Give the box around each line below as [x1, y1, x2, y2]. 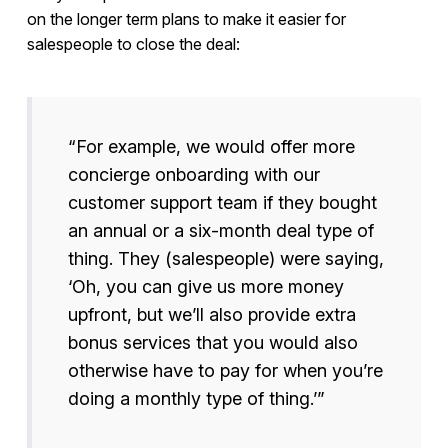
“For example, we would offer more [67, 136, 355, 158]
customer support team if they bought [67, 192, 377, 214]
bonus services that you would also [67, 332, 358, 354]
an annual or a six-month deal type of [67, 220, 374, 242]
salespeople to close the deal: [26, 34, 240, 55]
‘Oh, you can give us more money [67, 276, 344, 298]
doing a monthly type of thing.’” [67, 388, 325, 410]
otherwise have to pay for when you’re [67, 360, 383, 382]
